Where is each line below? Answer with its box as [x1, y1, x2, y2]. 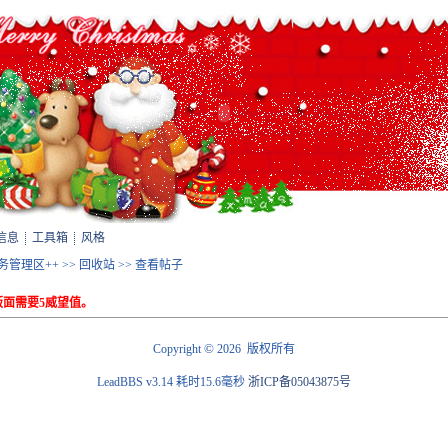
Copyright [153, 342, 204, 356]
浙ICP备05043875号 [248, 375, 351, 389]
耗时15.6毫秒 [176, 375, 245, 389]
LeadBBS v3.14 [97, 375, 176, 389]
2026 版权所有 [214, 342, 295, 356]
